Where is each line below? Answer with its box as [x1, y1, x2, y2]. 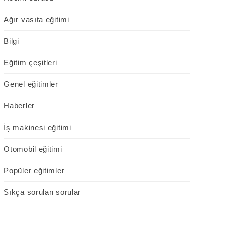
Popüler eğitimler [4, 166, 65, 175]
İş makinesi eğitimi [4, 123, 71, 132]
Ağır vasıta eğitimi [4, 15, 69, 24]
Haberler [4, 101, 35, 110]
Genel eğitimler [4, 80, 58, 89]
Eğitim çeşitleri [4, 58, 57, 67]
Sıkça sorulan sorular [4, 188, 81, 197]
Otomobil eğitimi [4, 145, 62, 154]
